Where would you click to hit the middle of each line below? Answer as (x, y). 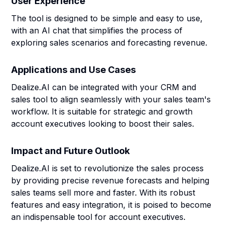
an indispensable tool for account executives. (99, 217)
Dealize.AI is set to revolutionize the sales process (108, 168)
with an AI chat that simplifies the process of (97, 30)
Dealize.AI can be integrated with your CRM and (104, 87)
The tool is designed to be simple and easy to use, (107, 18)
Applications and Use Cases (74, 70)
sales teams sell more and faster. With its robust (103, 193)
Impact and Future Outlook (71, 151)
